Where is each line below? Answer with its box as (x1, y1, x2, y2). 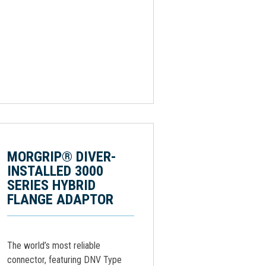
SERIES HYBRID (7, 177, 96, 194)
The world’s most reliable (7, 240, 100, 251)
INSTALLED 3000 (7, 163, 103, 179)
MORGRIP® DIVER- (7, 148, 116, 165)
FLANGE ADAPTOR (7, 191, 113, 208)
